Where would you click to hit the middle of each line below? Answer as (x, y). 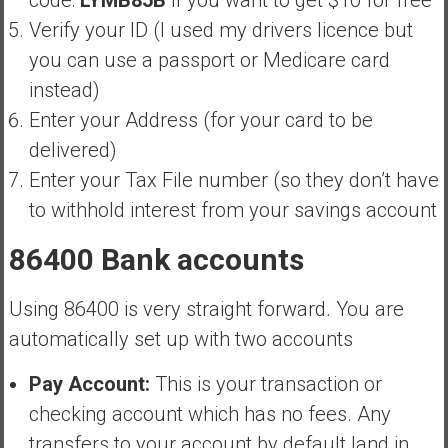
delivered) (72, 149)
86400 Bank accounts (156, 259)
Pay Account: (89, 383)
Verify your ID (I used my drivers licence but (220, 29)
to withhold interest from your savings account (232, 209)
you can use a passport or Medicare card (209, 59)
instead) (64, 89)
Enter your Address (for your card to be (200, 119)
